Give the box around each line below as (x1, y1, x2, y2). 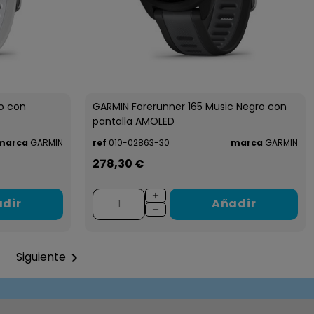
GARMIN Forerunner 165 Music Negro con (93, 99, 287, 114)
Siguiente (16, 249, 66, 266)
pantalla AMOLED (93, 114, 175, 128)
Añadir (211, 196, 257, 212)
